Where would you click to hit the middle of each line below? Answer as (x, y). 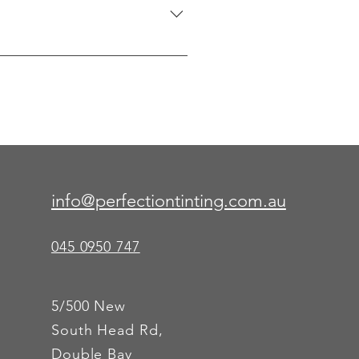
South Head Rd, (107, 330)
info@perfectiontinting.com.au (168, 201)
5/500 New (89, 306)
